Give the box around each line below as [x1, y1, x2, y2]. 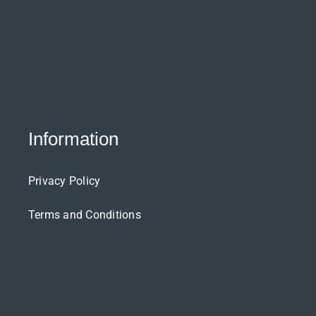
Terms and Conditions [28, 207, 141, 221]
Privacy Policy [28, 174, 101, 188]
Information [28, 128, 119, 150]
